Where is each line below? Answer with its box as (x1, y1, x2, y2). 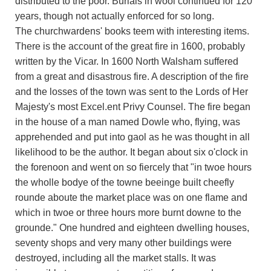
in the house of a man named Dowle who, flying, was (15, 116, 240, 127)
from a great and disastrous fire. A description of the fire (15, 71, 249, 82)
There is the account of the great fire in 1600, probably (15, 41, 245, 51)
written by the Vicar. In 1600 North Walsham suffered (15, 56, 238, 67)
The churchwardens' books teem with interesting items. (15, 25, 249, 36)
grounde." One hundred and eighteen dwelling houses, (15, 222, 249, 233)
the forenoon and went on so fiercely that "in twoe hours (15, 162, 252, 172)
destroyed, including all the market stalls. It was (15, 252, 216, 263)
